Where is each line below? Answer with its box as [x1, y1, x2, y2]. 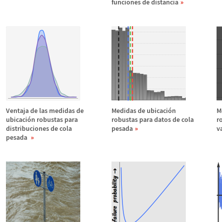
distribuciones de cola [6, 124, 72, 133]
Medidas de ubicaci [111, 106, 168, 115]
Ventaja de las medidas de [6, 106, 84, 115]
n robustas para [31, 115, 78, 124]
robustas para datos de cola [111, 115, 194, 124]
